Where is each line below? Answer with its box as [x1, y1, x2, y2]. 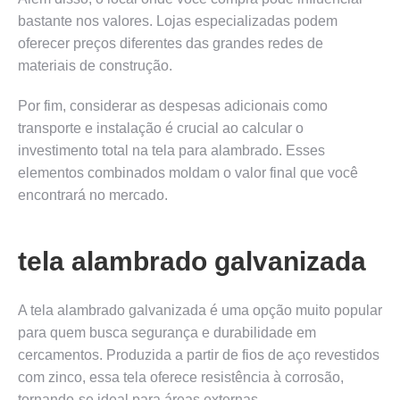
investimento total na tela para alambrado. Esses [18, 142, 325, 158]
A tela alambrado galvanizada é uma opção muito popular [18, 302, 382, 318]
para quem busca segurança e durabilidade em [18, 324, 316, 340]
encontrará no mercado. [18, 187, 168, 203]
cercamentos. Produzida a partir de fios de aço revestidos [18, 346, 379, 362]
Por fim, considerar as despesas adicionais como [18, 97, 328, 113]
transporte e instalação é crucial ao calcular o [18, 120, 304, 136]
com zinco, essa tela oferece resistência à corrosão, [18, 369, 344, 385]
